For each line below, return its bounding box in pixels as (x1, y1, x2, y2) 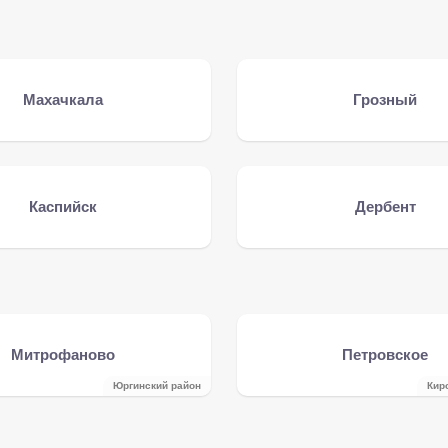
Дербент (354, 198, 416, 215)
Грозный (353, 91, 418, 108)
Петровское (342, 346, 429, 363)
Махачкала (22, 91, 103, 108)
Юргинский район (113, 380, 202, 391)
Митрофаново (10, 346, 115, 363)
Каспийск (28, 198, 97, 215)
